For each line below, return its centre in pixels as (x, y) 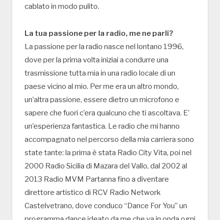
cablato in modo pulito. (62, 7)
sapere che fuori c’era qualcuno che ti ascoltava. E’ (107, 113)
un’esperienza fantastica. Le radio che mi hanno (102, 126)
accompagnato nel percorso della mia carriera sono (109, 140)
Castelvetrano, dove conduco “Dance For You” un (106, 206)
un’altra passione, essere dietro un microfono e (102, 100)
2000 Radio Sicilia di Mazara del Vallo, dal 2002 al (106, 166)
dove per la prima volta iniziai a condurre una (96, 60)
